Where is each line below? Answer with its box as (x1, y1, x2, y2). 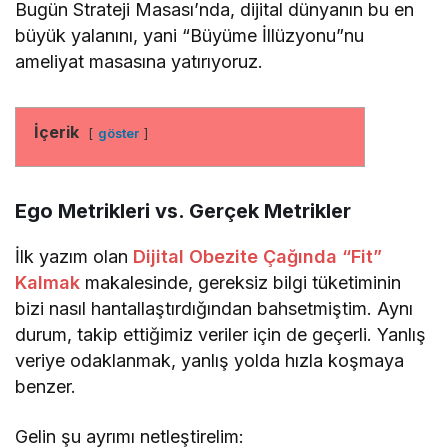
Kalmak (15, 271, 80, 293)
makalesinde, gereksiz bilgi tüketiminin (80, 271, 402, 293)
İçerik (34, 121, 79, 142)
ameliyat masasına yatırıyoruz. (15, 50, 264, 72)
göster (98, 125, 139, 141)
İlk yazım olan (15, 245, 134, 267)
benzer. (15, 375, 76, 397)
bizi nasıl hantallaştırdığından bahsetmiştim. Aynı (15, 297, 414, 319)
